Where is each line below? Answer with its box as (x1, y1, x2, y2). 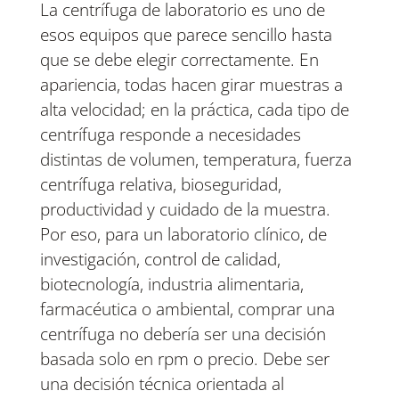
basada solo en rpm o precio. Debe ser (39, 347, 330, 371)
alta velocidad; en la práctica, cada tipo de (39, 98, 349, 122)
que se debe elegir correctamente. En (39, 48, 319, 72)
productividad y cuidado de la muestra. (39, 198, 330, 222)
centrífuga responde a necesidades (39, 123, 301, 147)
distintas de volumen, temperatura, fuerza (39, 148, 352, 172)
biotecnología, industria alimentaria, (39, 273, 304, 297)
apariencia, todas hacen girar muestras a (39, 73, 343, 97)
